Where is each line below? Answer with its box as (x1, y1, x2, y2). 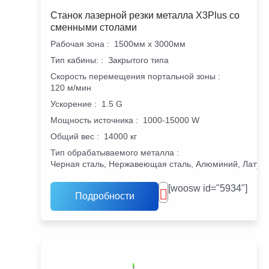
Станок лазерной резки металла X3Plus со (50, 10, 240, 20)
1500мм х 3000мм (114, 38, 186, 49)
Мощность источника (50, 115, 133, 125)
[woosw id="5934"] (168, 183, 247, 193)
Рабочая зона (50, 38, 104, 49)
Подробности (74, 190, 134, 201)
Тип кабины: (50, 55, 98, 65)
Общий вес (50, 131, 94, 141)
